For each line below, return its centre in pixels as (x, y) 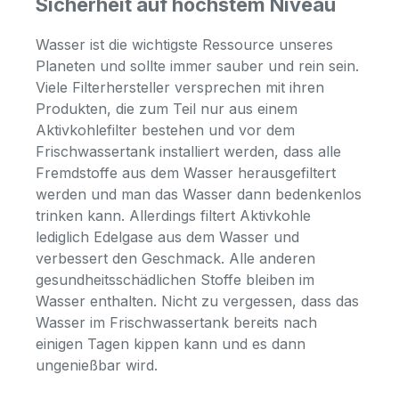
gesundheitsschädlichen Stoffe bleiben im (175, 280)
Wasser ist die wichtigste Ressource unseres (184, 45)
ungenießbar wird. (99, 366)
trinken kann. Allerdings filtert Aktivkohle (173, 216)
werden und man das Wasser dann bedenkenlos (199, 195)
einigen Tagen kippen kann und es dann (171, 344)
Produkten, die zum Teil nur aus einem (167, 109)
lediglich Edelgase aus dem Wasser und (167, 237)
